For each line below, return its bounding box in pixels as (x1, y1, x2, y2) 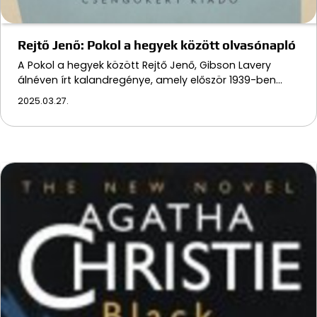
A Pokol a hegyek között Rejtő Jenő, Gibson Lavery (18, 57, 271, 72)
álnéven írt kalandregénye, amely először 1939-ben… (18, 72, 282, 87)
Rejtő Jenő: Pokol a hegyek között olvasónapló (18, 37, 296, 52)
